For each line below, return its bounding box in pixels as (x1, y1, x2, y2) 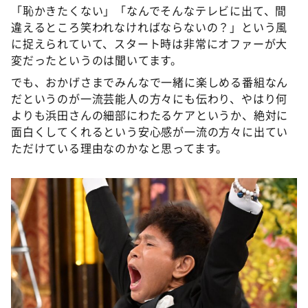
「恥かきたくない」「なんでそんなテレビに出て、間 (11, 2, 287, 19)
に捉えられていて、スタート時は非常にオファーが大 (11, 35, 288, 52)
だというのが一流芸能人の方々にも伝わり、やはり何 (11, 90, 288, 107)
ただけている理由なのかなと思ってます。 (11, 140, 228, 157)
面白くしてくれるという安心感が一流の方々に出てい (11, 123, 289, 140)
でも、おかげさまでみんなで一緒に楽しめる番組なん (11, 74, 289, 91)
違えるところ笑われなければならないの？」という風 (11, 19, 288, 36)
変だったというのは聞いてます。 (11, 52, 182, 69)
